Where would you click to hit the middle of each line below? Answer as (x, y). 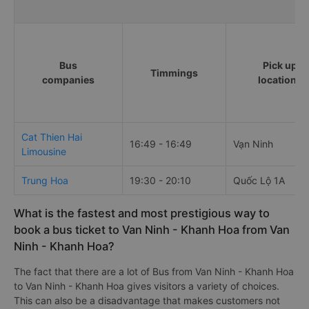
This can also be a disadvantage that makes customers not (147, 300)
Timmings (174, 72)
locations (280, 79)
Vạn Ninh (253, 143)
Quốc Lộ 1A (259, 180)
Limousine (44, 151)
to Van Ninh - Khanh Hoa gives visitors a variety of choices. (147, 286)
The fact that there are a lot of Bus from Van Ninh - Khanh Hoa (154, 271)
